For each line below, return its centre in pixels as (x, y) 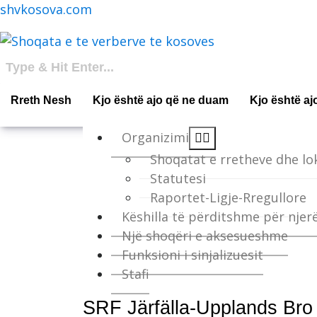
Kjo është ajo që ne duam (161, 100)
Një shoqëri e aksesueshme (205, 235)
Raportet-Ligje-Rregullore (228, 197)
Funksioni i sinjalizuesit (192, 254)
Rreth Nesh (41, 100)
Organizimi (155, 137)
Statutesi (178, 178)
